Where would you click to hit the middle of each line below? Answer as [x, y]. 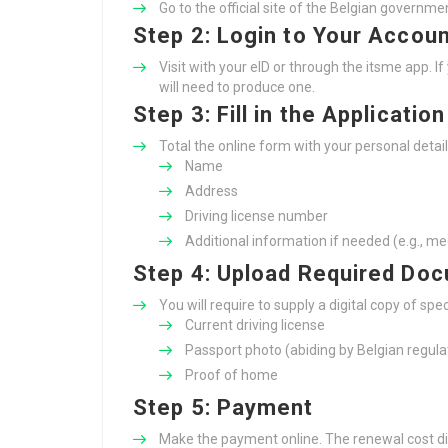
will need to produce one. [237, 87]
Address [211, 191]
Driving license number [256, 216]
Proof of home [231, 375]
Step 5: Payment [223, 407]
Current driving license [255, 325]
